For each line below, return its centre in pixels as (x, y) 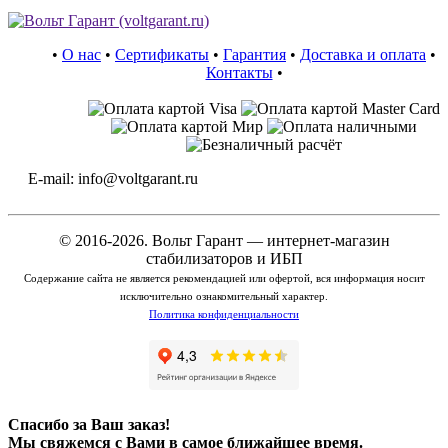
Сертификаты (162, 55)
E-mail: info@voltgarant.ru (113, 179)
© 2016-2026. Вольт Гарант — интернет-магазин (224, 241)
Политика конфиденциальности (224, 314)
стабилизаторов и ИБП (224, 259)
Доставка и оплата (363, 55)
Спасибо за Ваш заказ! (89, 424)
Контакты (239, 73)
